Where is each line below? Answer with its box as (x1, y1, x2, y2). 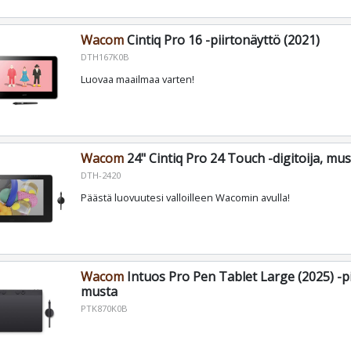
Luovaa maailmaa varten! (80, 71, 194, 86)
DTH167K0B (80, 50, 129, 63)
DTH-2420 (80, 168, 121, 181)
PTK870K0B (80, 302, 128, 314)
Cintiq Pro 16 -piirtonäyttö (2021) (123, 31, 320, 49)
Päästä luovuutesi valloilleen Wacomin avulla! (80, 190, 290, 204)
